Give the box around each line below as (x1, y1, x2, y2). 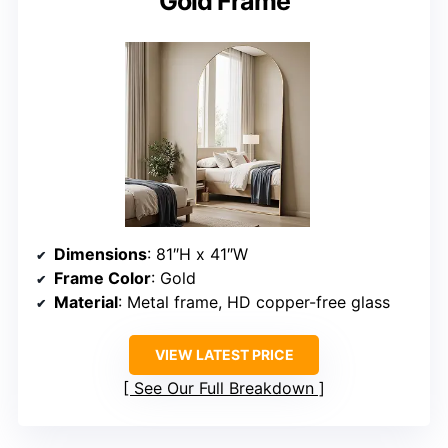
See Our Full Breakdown (134, 378, 314, 399)
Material (54, 292, 118, 313)
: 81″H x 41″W (147, 244, 248, 265)
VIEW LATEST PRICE (154, 346, 294, 364)
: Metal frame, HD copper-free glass (118, 292, 390, 313)
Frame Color (54, 268, 151, 289)
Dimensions (54, 244, 147, 265)
